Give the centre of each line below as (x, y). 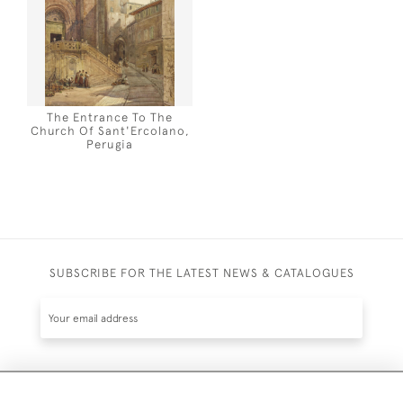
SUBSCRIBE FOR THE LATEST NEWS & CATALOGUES (201, 273)
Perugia (110, 144)
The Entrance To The (110, 117)
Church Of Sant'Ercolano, (110, 130)
